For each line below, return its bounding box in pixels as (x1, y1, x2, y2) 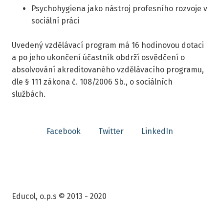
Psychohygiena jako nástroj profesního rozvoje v (31, 3, 207, 13)
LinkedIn (141, 127, 173, 136)
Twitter (98, 127, 124, 136)
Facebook (46, 127, 81, 136)
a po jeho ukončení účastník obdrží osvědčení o (12, 53, 185, 63)
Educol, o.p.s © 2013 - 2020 (12, 192, 107, 201)
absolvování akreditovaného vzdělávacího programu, (12, 65, 204, 75)
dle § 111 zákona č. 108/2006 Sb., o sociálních (12, 77, 173, 87)
